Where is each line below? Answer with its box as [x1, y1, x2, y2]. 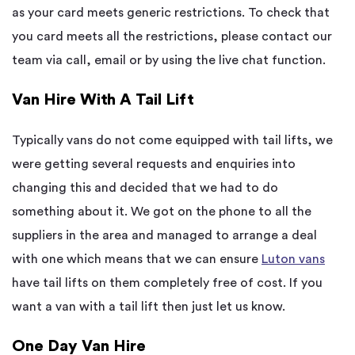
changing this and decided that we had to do [12, 181, 278, 195]
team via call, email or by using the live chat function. [12, 54, 326, 67]
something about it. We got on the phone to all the [12, 205, 311, 219]
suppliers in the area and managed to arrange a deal [12, 229, 317, 242]
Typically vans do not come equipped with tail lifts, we [12, 134, 333, 147]
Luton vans [261, 253, 325, 266]
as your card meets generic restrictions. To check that [12, 6, 330, 20]
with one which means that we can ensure [12, 253, 261, 266]
